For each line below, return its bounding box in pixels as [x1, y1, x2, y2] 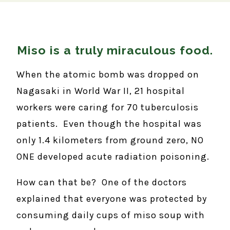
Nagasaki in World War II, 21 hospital [16, 85, 185, 97]
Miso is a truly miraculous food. [17, 43, 213, 57]
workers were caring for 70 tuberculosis [16, 102, 199, 113]
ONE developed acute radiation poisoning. [16, 151, 209, 162]
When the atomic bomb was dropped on [16, 69, 199, 80]
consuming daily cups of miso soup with [16, 209, 205, 221]
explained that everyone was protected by [16, 193, 207, 204]
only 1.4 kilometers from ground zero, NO [16, 135, 204, 146]
